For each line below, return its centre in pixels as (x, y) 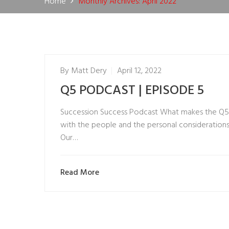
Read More (80, 173)
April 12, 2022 (139, 71)
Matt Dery (89, 71)
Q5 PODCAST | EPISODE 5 (132, 90)
